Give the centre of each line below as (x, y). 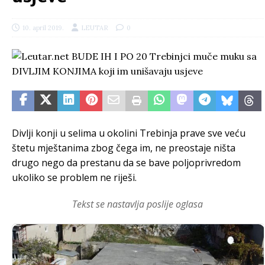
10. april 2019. (43, 28)
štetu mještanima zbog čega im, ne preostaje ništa (124, 148)
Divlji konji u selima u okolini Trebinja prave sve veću (129, 133)
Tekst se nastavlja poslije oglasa (138, 204)
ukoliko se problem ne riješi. (74, 177)
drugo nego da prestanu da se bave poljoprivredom (126, 163)
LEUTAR (95, 28)
